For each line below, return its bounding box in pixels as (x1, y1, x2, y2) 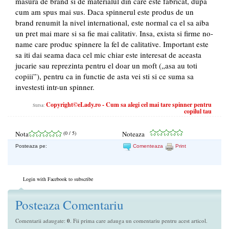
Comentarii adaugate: (15, 217, 67, 225)
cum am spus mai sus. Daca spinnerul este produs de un (15, 7, 194, 17)
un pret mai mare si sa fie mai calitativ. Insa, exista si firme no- (15, 28, 213, 39)
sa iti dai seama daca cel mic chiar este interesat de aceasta (15, 50, 201, 60)
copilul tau (184, 107, 212, 116)
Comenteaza (131, 143, 165, 149)
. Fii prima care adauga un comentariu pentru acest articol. (70, 217, 208, 225)
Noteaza (122, 129, 145, 139)
